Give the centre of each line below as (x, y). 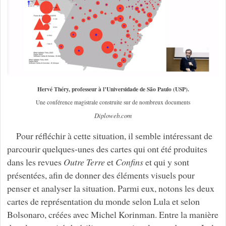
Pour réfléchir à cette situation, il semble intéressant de (114, 135)
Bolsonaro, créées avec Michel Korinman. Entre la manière (112, 214)
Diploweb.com (113, 115)
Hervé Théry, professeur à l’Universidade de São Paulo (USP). (113, 89)
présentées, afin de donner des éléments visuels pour (101, 175)
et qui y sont (166, 162)
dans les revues (35, 162)
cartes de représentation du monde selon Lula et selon (103, 201)
